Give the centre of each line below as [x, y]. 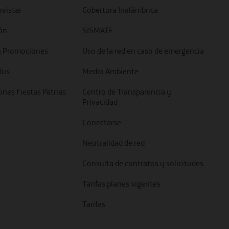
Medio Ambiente [111, 71]
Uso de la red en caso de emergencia [143, 51]
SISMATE [98, 30]
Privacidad [100, 102]
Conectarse [102, 122]
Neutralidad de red [114, 143]
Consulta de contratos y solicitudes [143, 163]
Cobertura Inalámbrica [120, 10]
